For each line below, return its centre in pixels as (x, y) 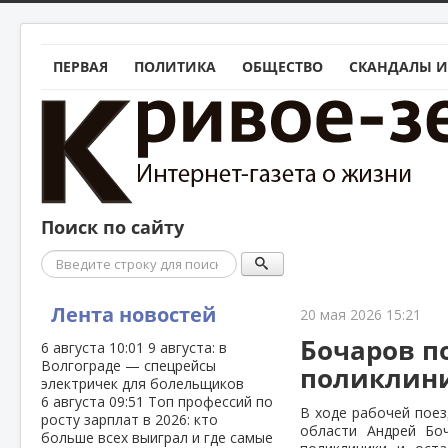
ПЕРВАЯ (80, 66)
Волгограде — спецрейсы (128, 365)
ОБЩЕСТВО (282, 66)
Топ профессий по (210, 401)
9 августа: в (187, 347)
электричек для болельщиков (142, 383)
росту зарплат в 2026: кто (129, 419)
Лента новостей (133, 314)
